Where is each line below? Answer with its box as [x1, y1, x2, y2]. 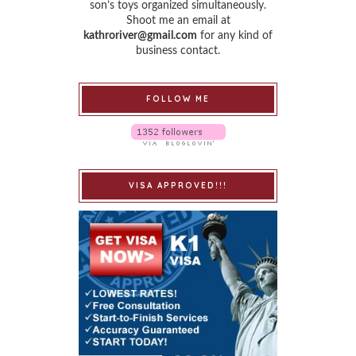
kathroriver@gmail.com [83, 29, 197, 41]
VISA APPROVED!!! [129, 180, 227, 191]
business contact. [136, 44, 220, 56]
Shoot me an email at [126, 14, 230, 26]
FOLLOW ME [146, 93, 210, 104]
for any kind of [197, 29, 273, 41]
